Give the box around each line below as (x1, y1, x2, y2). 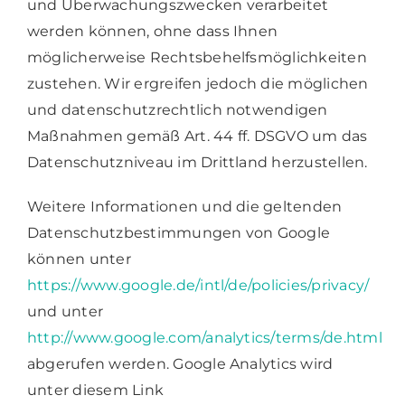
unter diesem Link (26, 381, 165, 399)
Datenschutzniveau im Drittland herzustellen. (26, 153, 368, 171)
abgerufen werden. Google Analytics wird (26, 354, 334, 372)
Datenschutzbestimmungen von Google (26, 223, 331, 241)
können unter (26, 250, 131, 268)
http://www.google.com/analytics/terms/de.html (26, 328, 382, 346)
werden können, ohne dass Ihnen (26, 22, 278, 40)
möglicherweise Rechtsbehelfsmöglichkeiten (26, 48, 367, 66)
